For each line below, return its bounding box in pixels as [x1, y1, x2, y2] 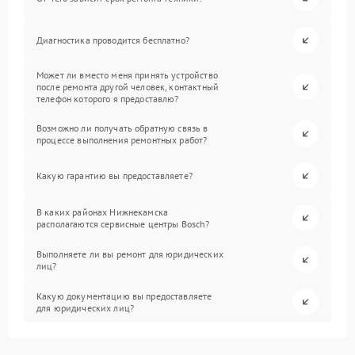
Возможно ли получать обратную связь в [36, 121, 208, 134]
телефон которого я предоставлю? [36, 93, 179, 105]
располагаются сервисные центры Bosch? [36, 217, 210, 230]
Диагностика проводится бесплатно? [36, 34, 189, 47]
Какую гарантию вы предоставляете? [36, 170, 193, 182]
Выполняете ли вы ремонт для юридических [36, 247, 223, 260]
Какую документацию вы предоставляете [36, 289, 212, 302]
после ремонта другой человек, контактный [36, 81, 219, 94]
